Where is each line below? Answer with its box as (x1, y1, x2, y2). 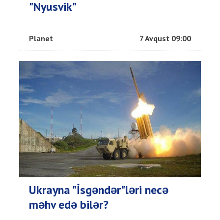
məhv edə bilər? (29, 196, 109, 212)
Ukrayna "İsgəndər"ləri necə (29, 182, 168, 197)
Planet (29, 33, 53, 43)
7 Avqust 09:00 (139, 33, 191, 43)
